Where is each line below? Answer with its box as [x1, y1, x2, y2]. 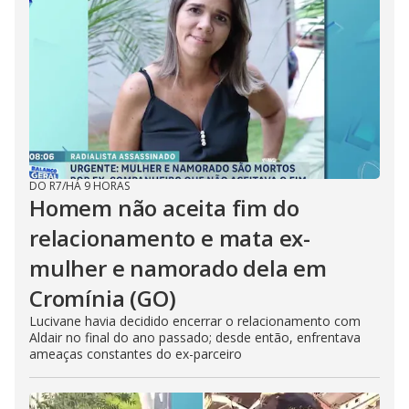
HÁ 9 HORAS [66, 178, 130, 194]
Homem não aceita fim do [29, 193, 299, 223]
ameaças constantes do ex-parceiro [29, 345, 242, 362]
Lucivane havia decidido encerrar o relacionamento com [29, 312, 361, 330]
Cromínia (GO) [29, 283, 176, 313]
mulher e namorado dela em [29, 253, 327, 283]
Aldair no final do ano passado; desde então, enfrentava [29, 329, 361, 346]
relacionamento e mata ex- [29, 223, 310, 253]
